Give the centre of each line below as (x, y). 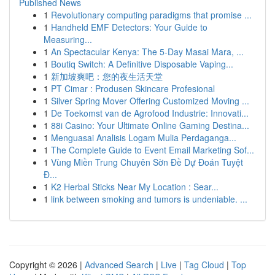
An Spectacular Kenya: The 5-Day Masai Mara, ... (147, 52)
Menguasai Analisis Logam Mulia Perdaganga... (144, 137)
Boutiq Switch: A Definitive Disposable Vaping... (142, 64)
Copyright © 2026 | (47, 265)
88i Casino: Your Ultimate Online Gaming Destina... (150, 125)
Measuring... (68, 39)
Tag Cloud (204, 265)
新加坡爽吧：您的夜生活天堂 (107, 76)
